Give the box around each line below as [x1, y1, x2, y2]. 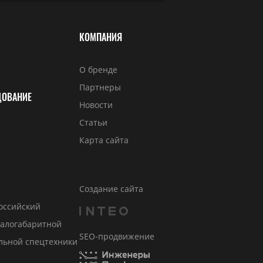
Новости [79, 99, 113, 110]
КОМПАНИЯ [79, 30, 123, 44]
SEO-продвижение [79, 231, 155, 242]
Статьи [79, 117, 108, 128]
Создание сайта [79, 183, 144, 194]
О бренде [79, 64, 118, 75]
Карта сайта [79, 134, 129, 146]
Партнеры [79, 82, 122, 93]
